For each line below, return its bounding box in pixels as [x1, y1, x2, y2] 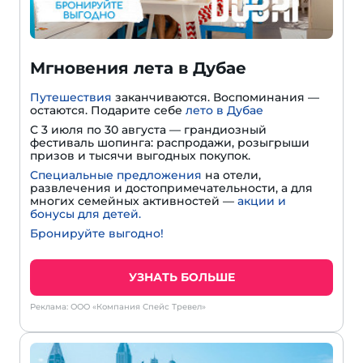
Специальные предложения [30, 167, 202, 182]
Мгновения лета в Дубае [30, 58, 246, 78]
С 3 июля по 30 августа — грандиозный [30, 122, 267, 137]
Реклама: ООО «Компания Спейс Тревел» [30, 301, 206, 312]
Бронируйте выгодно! [30, 225, 164, 241]
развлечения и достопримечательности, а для [30, 180, 313, 195]
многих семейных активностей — [30, 193, 237, 208]
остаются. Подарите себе [30, 102, 186, 117]
